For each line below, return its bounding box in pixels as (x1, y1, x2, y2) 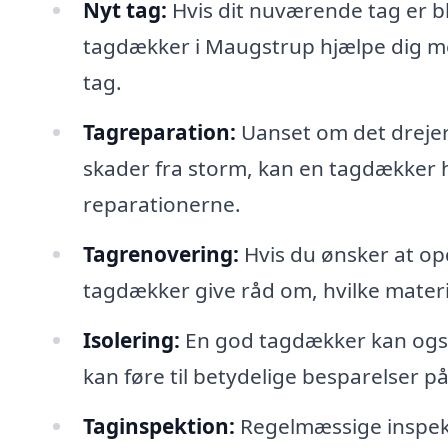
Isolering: (82, 325, 180, 354)
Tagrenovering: (82, 239, 239, 268)
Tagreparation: (82, 118, 236, 147)
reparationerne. (82, 190, 241, 219)
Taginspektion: (82, 411, 235, 440)
